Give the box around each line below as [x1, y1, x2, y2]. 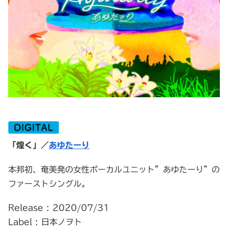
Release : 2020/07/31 [8, 203, 109, 212]
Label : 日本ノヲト [8, 217, 82, 226]
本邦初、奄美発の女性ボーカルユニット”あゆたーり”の [8, 165, 220, 174]
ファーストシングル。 [8, 179, 90, 188]
